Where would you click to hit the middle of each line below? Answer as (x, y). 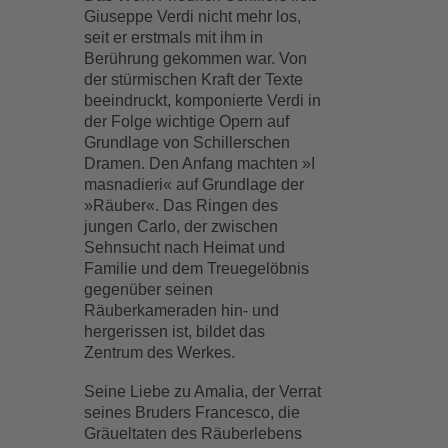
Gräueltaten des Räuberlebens (193, 433)
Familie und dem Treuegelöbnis (197, 268)
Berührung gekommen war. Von (196, 58)
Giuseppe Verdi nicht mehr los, (193, 16)
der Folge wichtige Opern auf (187, 121)
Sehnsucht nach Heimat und (185, 247)
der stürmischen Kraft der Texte (194, 79)
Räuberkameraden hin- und (182, 310)
